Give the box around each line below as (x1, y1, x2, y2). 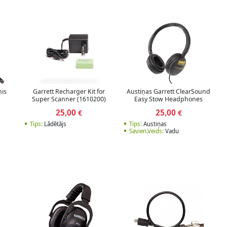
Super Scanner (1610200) (32, 95, 106, 104)
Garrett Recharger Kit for (33, 87, 105, 96)
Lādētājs (42, 120, 66, 128)
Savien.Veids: (129, 127, 164, 135)
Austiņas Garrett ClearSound (127, 87, 211, 96)
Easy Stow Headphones (134, 95, 203, 104)
